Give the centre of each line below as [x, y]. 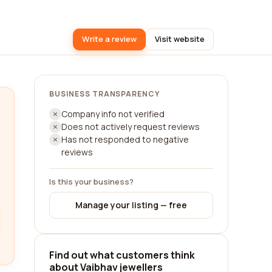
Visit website [180, 39]
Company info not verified [113, 114]
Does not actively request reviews [131, 127]
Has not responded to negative [125, 139]
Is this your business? [91, 182]
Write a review [109, 39]
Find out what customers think [122, 255]
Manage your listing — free [131, 205]
